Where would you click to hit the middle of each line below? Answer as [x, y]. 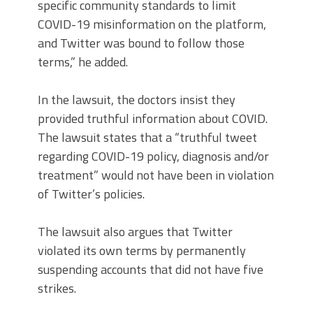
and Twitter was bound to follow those [141, 43]
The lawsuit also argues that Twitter [135, 232]
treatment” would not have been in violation [156, 175]
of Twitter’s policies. [91, 194]
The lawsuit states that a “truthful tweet [147, 137]
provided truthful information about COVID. [153, 118]
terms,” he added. [83, 62]
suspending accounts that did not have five [151, 269]
